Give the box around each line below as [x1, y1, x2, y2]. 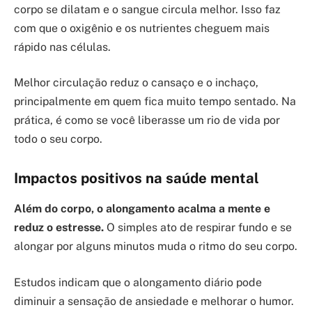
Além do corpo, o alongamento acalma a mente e [14, 202, 270, 216]
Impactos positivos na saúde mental [14, 169, 259, 187]
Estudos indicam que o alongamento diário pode [14, 275, 262, 289]
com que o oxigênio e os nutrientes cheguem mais [14, 21, 270, 35]
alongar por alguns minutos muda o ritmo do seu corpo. [14, 240, 297, 253]
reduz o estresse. [14, 221, 104, 235]
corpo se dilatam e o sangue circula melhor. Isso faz [14, 2, 281, 16]
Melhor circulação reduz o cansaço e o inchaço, [14, 76, 258, 90]
